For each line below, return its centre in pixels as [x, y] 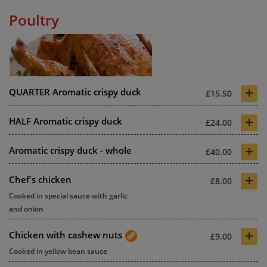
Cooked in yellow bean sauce [58, 251]
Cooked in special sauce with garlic [68, 196]
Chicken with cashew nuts [66, 235]
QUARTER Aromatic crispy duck [75, 92]
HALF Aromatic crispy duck [66, 121]
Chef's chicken [40, 179]
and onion [26, 209]
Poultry [34, 20]
